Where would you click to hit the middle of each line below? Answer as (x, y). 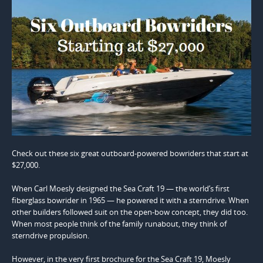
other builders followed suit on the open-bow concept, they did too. (130, 212)
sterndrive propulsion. (50, 236)
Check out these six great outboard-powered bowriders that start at (130, 154)
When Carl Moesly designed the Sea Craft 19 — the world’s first (121, 189)
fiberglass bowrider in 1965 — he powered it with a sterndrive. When (130, 200)
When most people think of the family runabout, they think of (119, 224)
